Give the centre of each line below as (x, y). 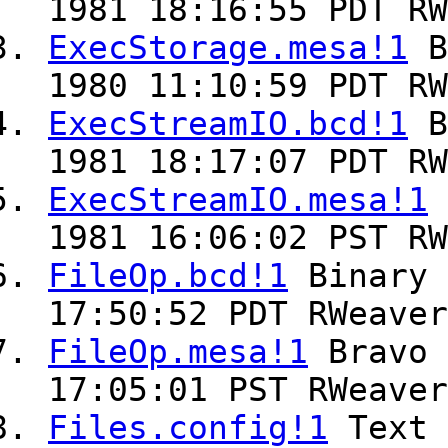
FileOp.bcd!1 (168, 276)
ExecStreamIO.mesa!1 (238, 200)
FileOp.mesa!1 (178, 352)
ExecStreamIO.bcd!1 (228, 124)
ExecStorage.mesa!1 (228, 48)
